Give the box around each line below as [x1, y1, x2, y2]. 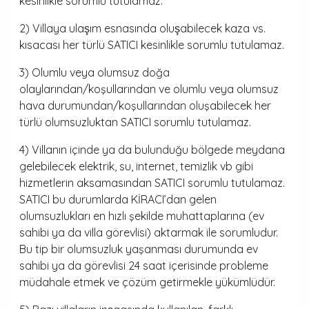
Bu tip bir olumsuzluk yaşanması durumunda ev [19, 242, 258, 256]
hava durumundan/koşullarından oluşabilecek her [19, 99, 271, 112]
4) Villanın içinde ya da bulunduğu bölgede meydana [19, 143, 285, 157]
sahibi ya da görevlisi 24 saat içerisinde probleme [19, 259, 268, 272]
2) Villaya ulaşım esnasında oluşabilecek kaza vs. [19, 21, 266, 35]
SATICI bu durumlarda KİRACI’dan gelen [19, 192, 217, 206]
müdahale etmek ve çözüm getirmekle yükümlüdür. [19, 275, 275, 289]
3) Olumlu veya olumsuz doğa [19, 66, 170, 79]
